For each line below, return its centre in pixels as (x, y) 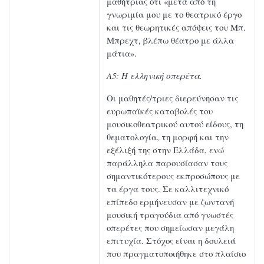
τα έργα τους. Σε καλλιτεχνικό (168, 189)
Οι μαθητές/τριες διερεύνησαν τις (172, 98)
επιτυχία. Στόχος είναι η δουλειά (171, 241)
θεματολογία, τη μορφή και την (168, 137)
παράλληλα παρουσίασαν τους (167, 163)
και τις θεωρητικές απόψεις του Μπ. (176, 27)
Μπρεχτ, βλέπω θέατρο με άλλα (170, 40)
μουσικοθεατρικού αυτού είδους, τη (175, 124)
